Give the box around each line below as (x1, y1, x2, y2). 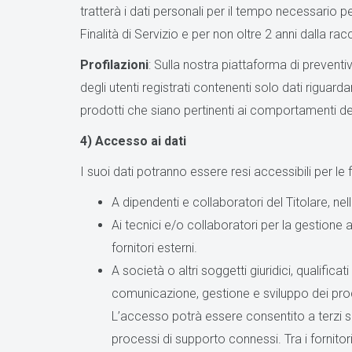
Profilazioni (80, 57, 148, 72)
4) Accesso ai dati (80, 134, 186, 148)
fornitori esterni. (112, 240, 197, 255)
